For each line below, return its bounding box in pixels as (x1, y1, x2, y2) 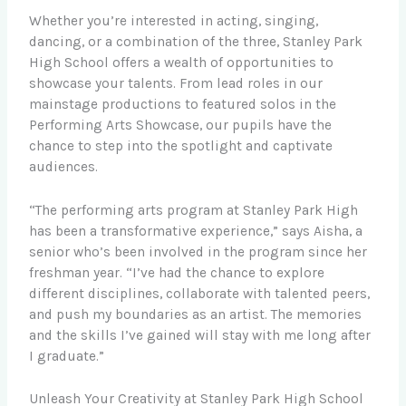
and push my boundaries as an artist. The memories (29, 305, 362, 323)
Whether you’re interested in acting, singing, (29, 12, 319, 29)
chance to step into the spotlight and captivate (29, 137, 333, 154)
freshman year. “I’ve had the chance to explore (29, 264, 325, 281)
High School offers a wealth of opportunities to (29, 53, 334, 71)
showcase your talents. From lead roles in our (29, 74, 324, 92)
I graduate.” (29, 347, 105, 364)
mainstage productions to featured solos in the (29, 95, 337, 112)
